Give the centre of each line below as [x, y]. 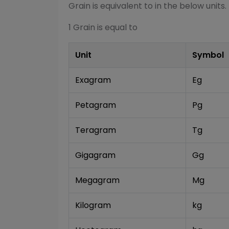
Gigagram [95, 155]
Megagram [97, 180]
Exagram [93, 80]
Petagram [96, 105]
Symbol [208, 55]
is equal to [116, 27]
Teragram [96, 130]
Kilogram [93, 205]
